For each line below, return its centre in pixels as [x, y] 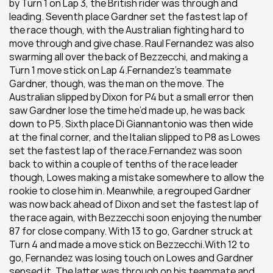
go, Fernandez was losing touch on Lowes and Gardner [131, 258]
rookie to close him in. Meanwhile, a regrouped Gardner [130, 191]
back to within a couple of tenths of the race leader [124, 164]
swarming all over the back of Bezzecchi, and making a [129, 57]
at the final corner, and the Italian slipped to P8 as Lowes [135, 137]
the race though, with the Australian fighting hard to [127, 30]
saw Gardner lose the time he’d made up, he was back [127, 110]
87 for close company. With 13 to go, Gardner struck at [131, 231]
